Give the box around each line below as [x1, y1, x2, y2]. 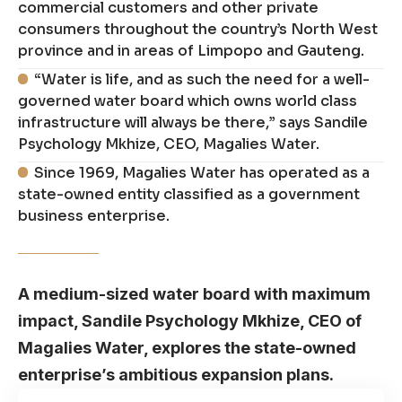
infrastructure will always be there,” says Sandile [18, 112, 368, 132]
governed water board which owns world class [18, 91, 357, 110]
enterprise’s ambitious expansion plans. [18, 364, 334, 384]
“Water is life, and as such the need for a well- [34, 69, 371, 89]
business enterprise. [18, 205, 170, 225]
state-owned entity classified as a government [18, 184, 360, 204]
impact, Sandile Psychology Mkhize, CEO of [18, 310, 362, 330]
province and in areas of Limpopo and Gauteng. [18, 40, 364, 60]
